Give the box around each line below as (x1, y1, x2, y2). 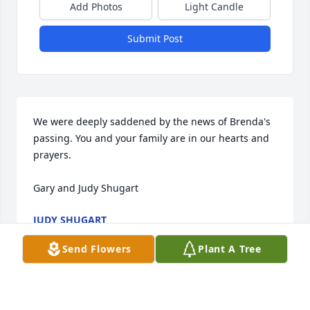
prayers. (33, 148, 71, 162)
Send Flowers (62, 242, 132, 255)
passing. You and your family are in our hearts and (33, 131, 269, 145)
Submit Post (127, 32, 183, 46)
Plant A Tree (198, 242, 262, 255)
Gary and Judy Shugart (33, 181, 138, 195)
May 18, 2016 (33, 227, 94, 241)
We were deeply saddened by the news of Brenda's (33, 115, 271, 129)
